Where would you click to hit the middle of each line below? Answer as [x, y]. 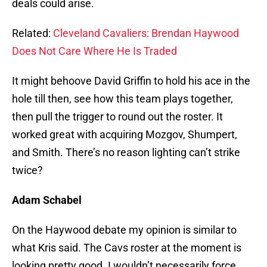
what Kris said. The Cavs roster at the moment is [127, 248]
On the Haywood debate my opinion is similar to [124, 230]
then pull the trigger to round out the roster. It [117, 117]
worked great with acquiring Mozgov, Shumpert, [125, 135]
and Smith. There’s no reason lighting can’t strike [126, 153]
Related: [32, 33]
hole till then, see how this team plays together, [122, 99]
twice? [27, 170]
